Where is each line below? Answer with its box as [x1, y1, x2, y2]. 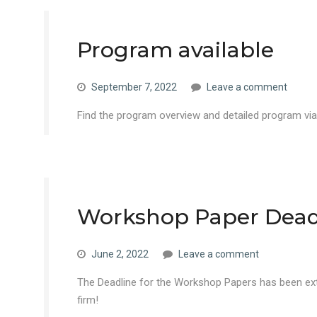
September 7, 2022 [91, 81, 177, 93]
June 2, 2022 [91, 248, 149, 260]
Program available [77, 37, 274, 63]
